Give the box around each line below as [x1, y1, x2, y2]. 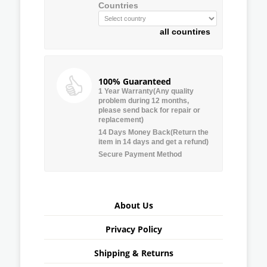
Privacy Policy [105, 223, 162, 235]
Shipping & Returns [94, 247, 173, 259]
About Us [114, 199, 153, 211]
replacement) [98, 115, 144, 124]
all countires [160, 26, 210, 36]
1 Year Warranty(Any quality [98, 86, 194, 95]
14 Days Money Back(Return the [98, 128, 209, 136]
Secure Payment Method [98, 150, 182, 159]
